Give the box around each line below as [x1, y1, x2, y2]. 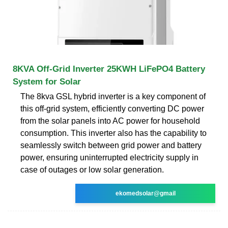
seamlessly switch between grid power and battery [20, 140, 202, 150]
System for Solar [13, 76, 81, 87]
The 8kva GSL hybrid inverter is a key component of [20, 92, 206, 101]
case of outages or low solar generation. [20, 165, 164, 174]
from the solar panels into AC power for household [20, 116, 200, 125]
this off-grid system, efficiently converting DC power [20, 104, 204, 113]
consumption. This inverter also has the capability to [20, 128, 207, 137]
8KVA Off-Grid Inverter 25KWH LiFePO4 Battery [13, 64, 205, 74]
